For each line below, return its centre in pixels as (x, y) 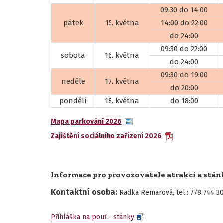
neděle (73, 81)
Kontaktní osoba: (85, 192)
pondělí (73, 101)
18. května (122, 101)
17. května (122, 81)
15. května (122, 23)
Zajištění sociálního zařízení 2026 (106, 136)
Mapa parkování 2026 (86, 122)
